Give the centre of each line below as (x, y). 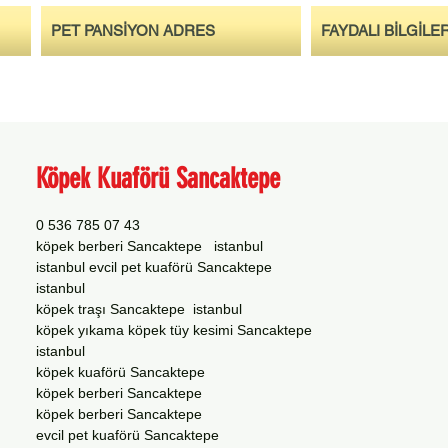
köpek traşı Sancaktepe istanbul (139, 309)
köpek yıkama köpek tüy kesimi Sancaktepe (176, 330)
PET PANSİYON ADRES (133, 30)
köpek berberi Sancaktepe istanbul (149, 246)
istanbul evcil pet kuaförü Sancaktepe (156, 267)
